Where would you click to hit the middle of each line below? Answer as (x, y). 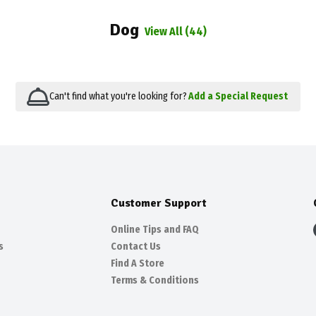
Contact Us (135, 247)
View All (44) (176, 31)
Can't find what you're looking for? (118, 96)
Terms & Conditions (154, 280)
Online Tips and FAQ (154, 230)
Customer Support (158, 203)
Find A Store (137, 263)
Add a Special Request (238, 96)
